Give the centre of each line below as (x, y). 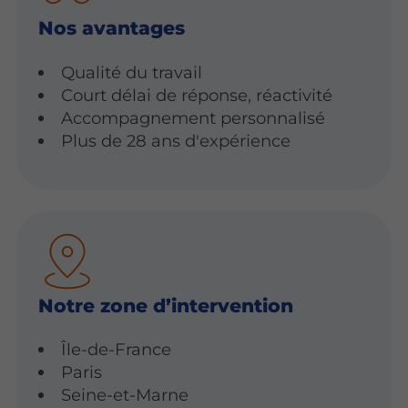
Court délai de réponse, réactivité (197, 95)
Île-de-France (117, 350)
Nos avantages (111, 28)
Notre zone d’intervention (165, 306)
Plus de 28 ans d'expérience (176, 140)
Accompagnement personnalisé (194, 117)
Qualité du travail (132, 72)
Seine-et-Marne (125, 395)
